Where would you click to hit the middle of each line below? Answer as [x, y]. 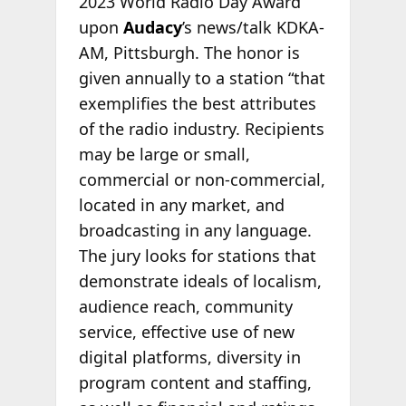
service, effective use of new [186, 331]
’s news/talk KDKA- [253, 27]
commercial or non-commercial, [202, 179]
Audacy [152, 27]
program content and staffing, [195, 382]
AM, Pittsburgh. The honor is [189, 52]
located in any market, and [181, 204]
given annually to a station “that [202, 77]
